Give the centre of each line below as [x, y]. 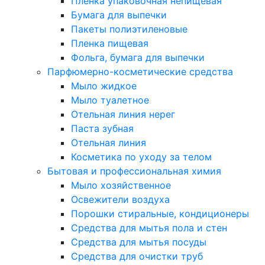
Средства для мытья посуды [139, 242]
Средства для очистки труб [137, 256]
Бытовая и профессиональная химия [134, 171]
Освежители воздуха [120, 199]
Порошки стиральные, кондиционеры [160, 214]
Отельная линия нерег [123, 114]
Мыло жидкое [104, 86]
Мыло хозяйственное [121, 185]
